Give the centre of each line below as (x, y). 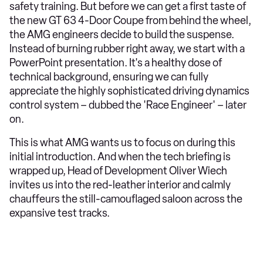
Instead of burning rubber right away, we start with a (127, 49)
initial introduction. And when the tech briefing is (120, 157)
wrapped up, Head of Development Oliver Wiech (118, 171)
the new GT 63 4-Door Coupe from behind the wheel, (130, 21)
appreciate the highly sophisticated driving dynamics (129, 91)
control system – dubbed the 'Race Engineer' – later (128, 105)
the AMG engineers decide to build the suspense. (122, 35)
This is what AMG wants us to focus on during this (122, 143)
